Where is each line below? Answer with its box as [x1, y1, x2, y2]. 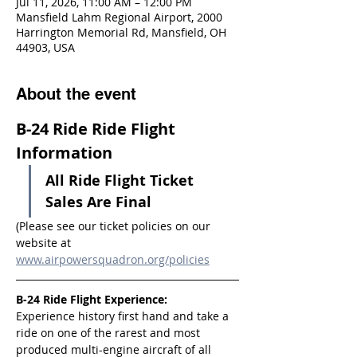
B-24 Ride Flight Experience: [16, 292, 167, 307]
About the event [16, 84, 136, 104]
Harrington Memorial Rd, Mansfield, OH [16, 25, 226, 40]
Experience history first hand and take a [16, 308, 232, 324]
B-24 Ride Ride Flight [16, 118, 179, 139]
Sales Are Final [45, 192, 151, 212]
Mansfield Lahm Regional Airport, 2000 [16, 10, 222, 25]
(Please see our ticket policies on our [16, 218, 214, 233]
